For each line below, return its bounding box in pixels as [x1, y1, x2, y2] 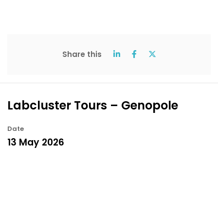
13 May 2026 [7, 135, 64, 149]
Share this [62, 49, 102, 59]
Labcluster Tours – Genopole [7, 97, 178, 113]
